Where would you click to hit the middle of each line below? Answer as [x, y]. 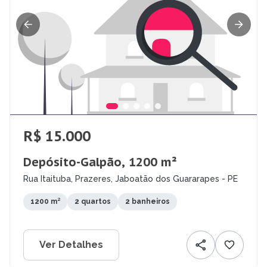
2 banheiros [148, 202]
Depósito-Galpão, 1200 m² [100, 162]
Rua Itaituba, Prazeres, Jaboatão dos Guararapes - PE [131, 179]
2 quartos [93, 202]
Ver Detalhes [71, 245]
